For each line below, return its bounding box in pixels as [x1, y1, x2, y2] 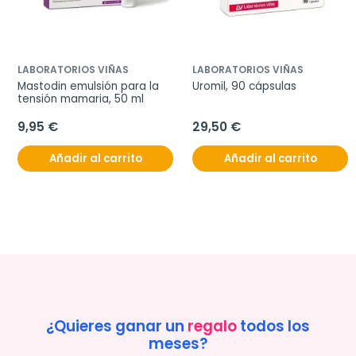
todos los [237, 315, 310, 337]
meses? [149, 333, 207, 354]
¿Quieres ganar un [46, 315, 188, 337]
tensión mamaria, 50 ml [17, 91, 144, 106]
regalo [188, 315, 237, 337]
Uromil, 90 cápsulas [192, 79, 296, 94]
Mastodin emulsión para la [17, 79, 159, 94]
